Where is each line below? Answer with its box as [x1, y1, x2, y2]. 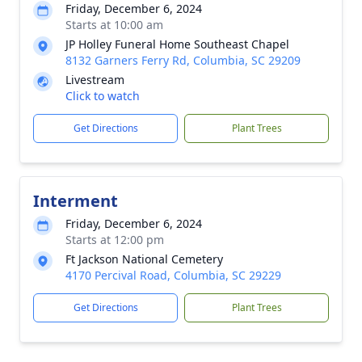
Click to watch [65, 88, 140, 103]
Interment [33, 190, 118, 212]
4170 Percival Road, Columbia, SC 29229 [65, 267, 281, 283]
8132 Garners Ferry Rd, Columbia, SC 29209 [65, 53, 301, 68]
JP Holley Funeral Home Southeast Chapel [65, 36, 289, 52]
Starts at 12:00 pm [65, 232, 164, 247]
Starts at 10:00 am [65, 17, 163, 32]
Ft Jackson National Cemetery [65, 251, 223, 267]
